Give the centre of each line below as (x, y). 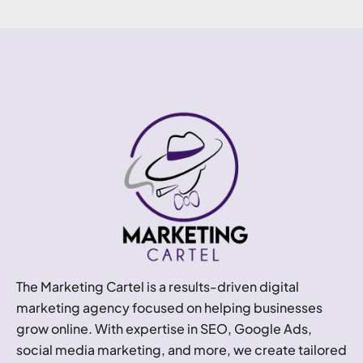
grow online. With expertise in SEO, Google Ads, (164, 329)
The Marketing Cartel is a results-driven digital (158, 287)
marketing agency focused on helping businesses (169, 308)
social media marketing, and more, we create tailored (181, 350)
